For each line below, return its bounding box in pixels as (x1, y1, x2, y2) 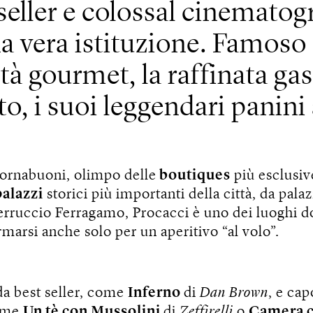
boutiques (156, 168, 231, 183)
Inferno (128, 285, 184, 300)
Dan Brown (196, 285, 268, 300)
